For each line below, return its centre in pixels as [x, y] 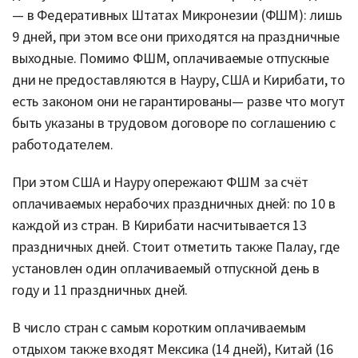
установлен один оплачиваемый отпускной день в [166, 268]
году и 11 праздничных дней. [100, 290]
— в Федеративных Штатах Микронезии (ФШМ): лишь [177, 15]
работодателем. [63, 145]
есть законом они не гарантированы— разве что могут [179, 101]
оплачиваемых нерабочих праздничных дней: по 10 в [174, 204]
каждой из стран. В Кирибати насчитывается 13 [160, 225]
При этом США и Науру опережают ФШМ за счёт [160, 182]
